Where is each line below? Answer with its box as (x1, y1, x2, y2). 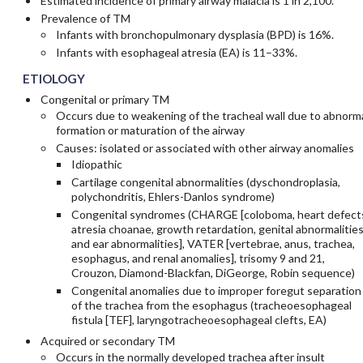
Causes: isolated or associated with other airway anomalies (55, 141, 354, 156)
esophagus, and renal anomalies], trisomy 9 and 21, (70, 251, 325, 266)
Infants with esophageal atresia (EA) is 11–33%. (55, 45, 297, 60)
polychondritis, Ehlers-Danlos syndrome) (70, 190, 275, 204)
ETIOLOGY (22, 71, 85, 87)
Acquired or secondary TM (40, 334, 175, 348)
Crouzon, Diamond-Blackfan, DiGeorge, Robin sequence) (70, 266, 355, 280)
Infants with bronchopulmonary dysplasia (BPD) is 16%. (55, 28, 334, 42)
